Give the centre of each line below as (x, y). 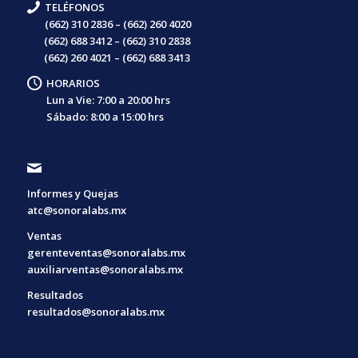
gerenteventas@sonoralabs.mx (106, 252)
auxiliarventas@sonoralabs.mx (105, 269)
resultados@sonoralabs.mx (95, 311)
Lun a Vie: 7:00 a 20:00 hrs (109, 100)
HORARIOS (74, 84)
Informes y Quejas (72, 193)
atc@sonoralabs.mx (76, 210)
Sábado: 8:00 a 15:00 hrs (95, 117)
